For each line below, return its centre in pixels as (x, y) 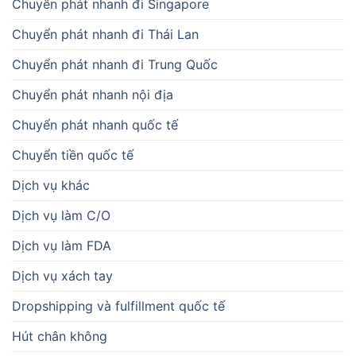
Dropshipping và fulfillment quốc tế (118, 306)
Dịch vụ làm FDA (62, 246)
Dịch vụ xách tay (62, 276)
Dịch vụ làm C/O (61, 216)
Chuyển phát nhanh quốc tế (95, 125)
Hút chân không (60, 337)
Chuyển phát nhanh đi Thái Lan (105, 35)
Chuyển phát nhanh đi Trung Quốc (115, 65)
